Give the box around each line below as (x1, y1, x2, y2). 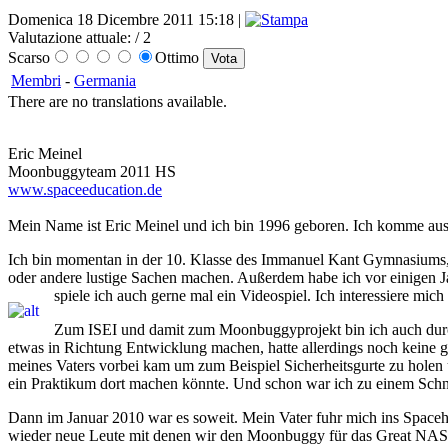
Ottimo (155, 49, 203, 67)
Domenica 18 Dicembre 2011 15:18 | (8, 11, 245, 29)
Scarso (8, 49, 50, 67)
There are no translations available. (8, 93, 227, 111)
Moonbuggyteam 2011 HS (8, 163, 176, 181)
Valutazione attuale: (8, 29, 131, 47)
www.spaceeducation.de (8, 181, 162, 199)
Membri (11, 72, 61, 90)
